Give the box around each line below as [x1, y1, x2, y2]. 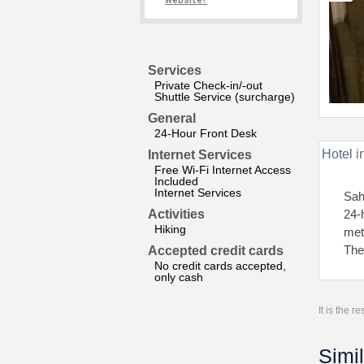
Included [154, 175, 198, 188]
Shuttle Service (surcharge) [154, 90, 295, 103]
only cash [154, 271, 203, 284]
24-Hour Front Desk [154, 127, 257, 140]
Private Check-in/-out [154, 79, 262, 92]
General [148, 111, 196, 125]
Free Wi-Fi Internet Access [154, 163, 291, 176]
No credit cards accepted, [154, 259, 286, 272]
